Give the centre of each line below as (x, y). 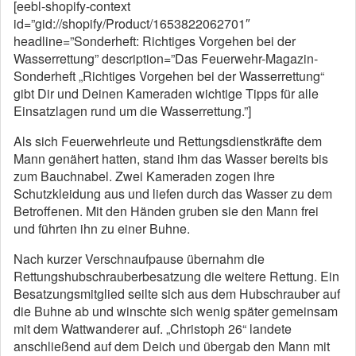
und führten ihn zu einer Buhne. (102, 228)
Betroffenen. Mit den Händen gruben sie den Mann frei (166, 211)
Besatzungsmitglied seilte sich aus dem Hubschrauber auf (177, 294)
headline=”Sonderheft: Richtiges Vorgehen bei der (155, 41)
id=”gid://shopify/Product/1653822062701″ (132, 23)
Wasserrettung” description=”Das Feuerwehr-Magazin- (166, 58)
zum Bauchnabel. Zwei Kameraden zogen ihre (144, 176)
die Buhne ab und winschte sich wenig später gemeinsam (176, 311)
